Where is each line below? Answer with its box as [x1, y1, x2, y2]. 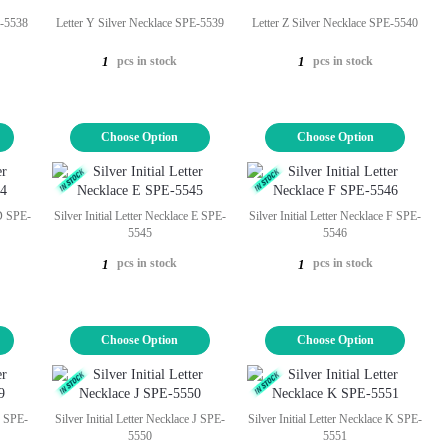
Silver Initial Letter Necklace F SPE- [249, 209, 422, 224]
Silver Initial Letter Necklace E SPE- [53, 209, 226, 224]
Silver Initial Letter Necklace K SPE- [248, 411, 423, 426]
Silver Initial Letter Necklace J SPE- [54, 411, 225, 426]
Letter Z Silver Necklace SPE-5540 [252, 15, 419, 30]
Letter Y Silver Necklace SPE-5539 [55, 15, 224, 30]
